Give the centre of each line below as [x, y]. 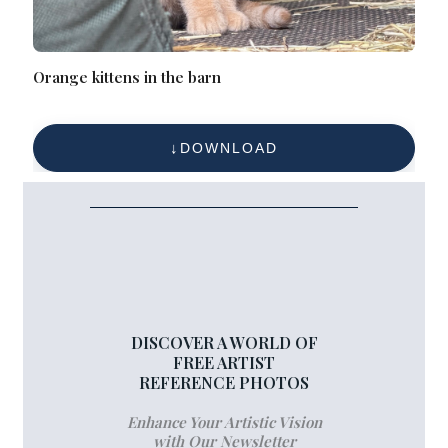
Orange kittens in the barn [127, 77]
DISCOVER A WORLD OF [224, 343]
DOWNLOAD [229, 148]
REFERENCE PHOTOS [224, 383]
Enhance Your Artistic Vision [224, 422]
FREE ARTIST [224, 363]
